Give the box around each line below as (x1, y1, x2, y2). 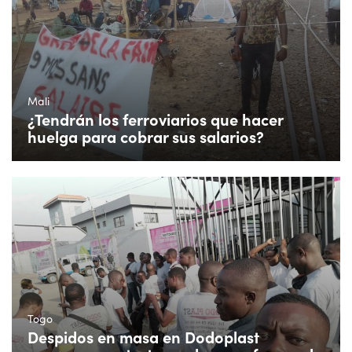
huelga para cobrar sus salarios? (27, 125, 264, 147)
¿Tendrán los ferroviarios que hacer (27, 108, 283, 130)
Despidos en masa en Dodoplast (27, 326, 259, 348)
